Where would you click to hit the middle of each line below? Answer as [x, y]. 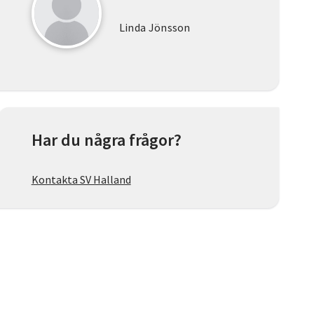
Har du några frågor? [106, 140]
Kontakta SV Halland [81, 180]
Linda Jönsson [155, 28]
